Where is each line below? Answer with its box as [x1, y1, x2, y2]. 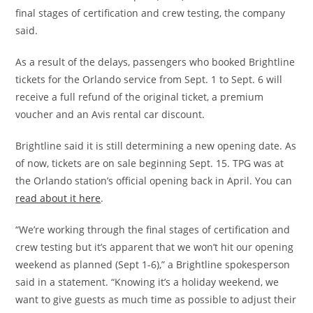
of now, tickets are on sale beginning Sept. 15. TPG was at [15, 156, 284, 170]
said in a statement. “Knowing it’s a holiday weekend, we [15, 275, 279, 289]
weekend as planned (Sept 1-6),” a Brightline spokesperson [15, 257, 291, 271]
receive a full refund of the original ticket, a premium [15, 89, 264, 103]
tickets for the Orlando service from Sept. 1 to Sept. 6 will [15, 72, 283, 86]
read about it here [15, 191, 101, 205]
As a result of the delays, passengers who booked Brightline [15, 54, 296, 68]
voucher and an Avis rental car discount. [15, 107, 205, 121]
